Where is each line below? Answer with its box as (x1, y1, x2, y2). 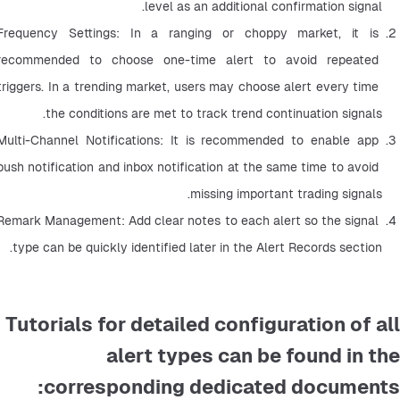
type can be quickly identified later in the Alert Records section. (12, 238, 382, 255)
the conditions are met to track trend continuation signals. (46, 104, 382, 121)
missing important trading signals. (190, 185, 382, 202)
